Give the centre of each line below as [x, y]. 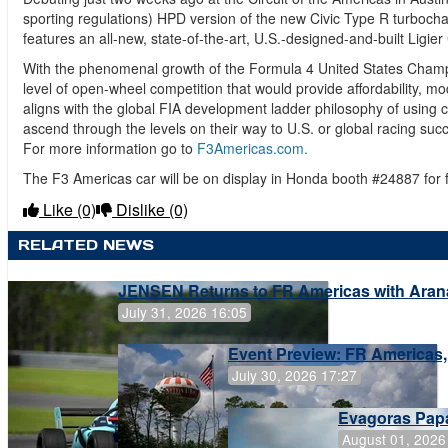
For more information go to [110, 147]
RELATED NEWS [86, 244]
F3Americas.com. [252, 147]
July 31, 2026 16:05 [184, 312]
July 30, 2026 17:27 [294, 375]
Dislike [140, 209]
